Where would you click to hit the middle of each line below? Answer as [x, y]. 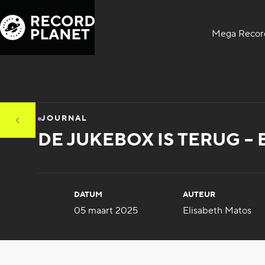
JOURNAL [64, 118]
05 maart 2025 [106, 211]
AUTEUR [199, 195]
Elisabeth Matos [217, 211]
